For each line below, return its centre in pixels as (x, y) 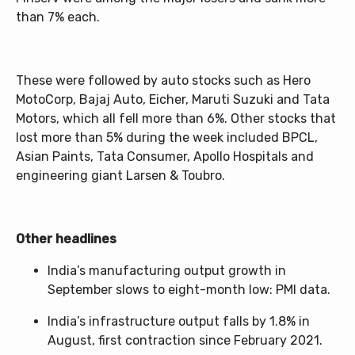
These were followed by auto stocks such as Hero (163, 80)
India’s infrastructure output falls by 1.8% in (179, 321)
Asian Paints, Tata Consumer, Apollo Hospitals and (165, 157)
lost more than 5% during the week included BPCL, (167, 137)
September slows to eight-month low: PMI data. (189, 290)
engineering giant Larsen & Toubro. (120, 176)
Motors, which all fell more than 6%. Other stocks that (176, 118)
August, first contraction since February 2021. (185, 340)
